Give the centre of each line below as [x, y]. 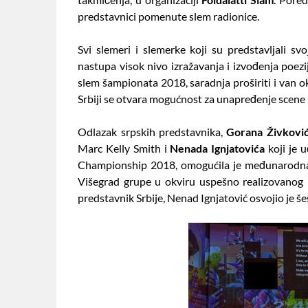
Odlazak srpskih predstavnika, [152, 131]
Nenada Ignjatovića [218, 148]
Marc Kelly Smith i [124, 148]
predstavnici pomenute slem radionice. [169, 16]
